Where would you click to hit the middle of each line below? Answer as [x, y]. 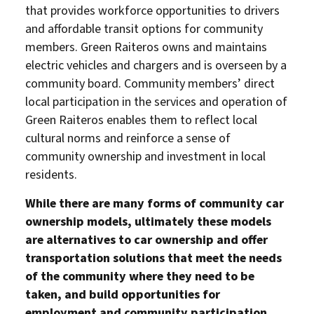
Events [215, 219]
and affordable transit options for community [144, 29]
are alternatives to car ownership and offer [146, 240]
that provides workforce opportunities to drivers [152, 11]
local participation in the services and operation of [156, 102]
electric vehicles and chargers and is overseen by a [156, 65]
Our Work [195, 177]
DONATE [139, 286]
